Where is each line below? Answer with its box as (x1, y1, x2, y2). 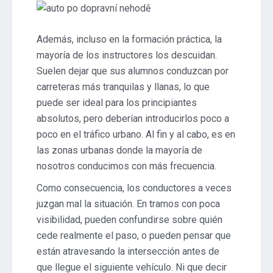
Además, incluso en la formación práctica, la (37, 34, 222, 45)
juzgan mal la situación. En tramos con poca (37, 198, 220, 210)
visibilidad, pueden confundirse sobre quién (37, 214, 222, 225)
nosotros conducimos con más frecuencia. (37, 160, 216, 172)
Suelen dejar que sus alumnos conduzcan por (37, 65, 229, 77)
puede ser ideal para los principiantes (37, 97, 197, 108)
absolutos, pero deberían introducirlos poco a (37, 113, 229, 124)
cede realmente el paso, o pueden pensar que (37, 230, 231, 241)
